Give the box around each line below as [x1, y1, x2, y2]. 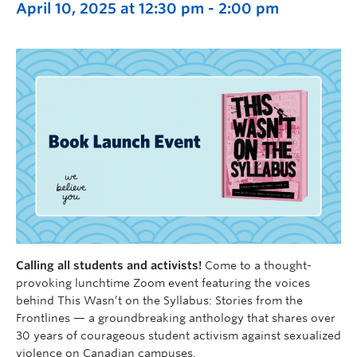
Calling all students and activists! [16, 258, 205, 272]
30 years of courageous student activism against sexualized [16, 328, 341, 342]
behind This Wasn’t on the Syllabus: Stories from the [16, 293, 303, 307]
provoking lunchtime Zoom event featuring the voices [16, 276, 310, 289]
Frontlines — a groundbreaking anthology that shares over [16, 311, 335, 324]
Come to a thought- [205, 258, 312, 272]
